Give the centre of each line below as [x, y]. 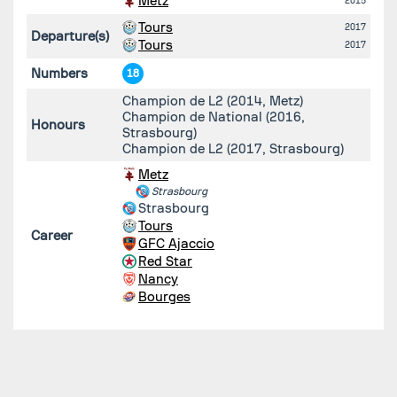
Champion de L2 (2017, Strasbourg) [233, 148]
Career [52, 235]
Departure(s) [70, 36]
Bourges [164, 296]
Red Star [165, 261]
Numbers [59, 73]
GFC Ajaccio [176, 243]
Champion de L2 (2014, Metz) [213, 101]
